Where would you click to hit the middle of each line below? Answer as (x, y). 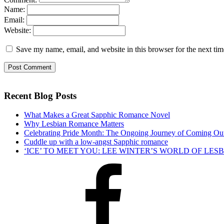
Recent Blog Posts (40, 96)
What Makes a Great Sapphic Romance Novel (97, 115)
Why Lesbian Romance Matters (74, 124)
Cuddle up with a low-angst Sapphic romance (96, 142)
